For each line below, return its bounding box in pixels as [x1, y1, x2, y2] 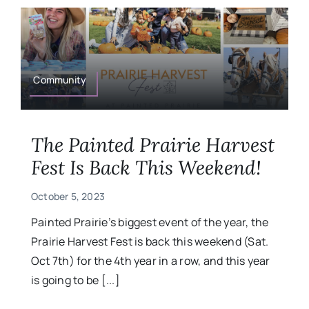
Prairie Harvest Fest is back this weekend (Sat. [30, 233, 269, 249]
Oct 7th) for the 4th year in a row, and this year [30, 252, 270, 268]
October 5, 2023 [30, 189, 106, 203]
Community [33, 72, 87, 86]
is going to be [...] [30, 272, 120, 288]
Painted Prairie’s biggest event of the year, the [30, 214, 269, 230]
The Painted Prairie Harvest [30, 132, 275, 157]
